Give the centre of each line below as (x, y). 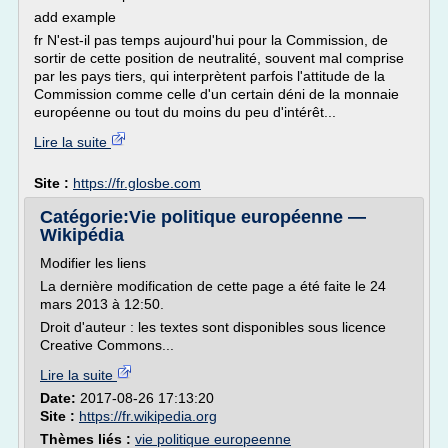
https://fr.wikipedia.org (148, 416)
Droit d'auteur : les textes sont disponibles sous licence (213, 327)
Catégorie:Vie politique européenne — (203, 217)
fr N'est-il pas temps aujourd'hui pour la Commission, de (211, 40)
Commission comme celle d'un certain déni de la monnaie (216, 94)
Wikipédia (82, 235)
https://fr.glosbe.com (137, 183)
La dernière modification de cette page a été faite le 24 (213, 286)
